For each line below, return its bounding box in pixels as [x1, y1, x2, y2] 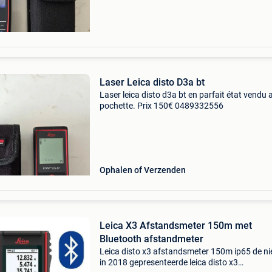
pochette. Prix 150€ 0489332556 [99, 101, 223, 110]
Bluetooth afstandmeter [99, 233, 203, 245]
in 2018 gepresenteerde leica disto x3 [99, 257, 238, 267]
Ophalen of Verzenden [99, 165, 186, 175]
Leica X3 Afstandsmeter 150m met [99, 220, 252, 231]
